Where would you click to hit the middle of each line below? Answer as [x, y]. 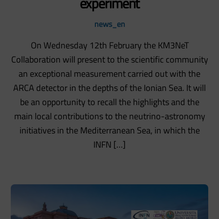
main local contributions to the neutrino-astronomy [109, 116]
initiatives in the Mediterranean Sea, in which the [109, 131]
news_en [109, 24]
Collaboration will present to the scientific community [109, 60]
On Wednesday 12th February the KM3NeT [109, 45]
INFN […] [109, 145]
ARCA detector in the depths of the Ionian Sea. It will [109, 88]
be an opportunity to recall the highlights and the [109, 102]
